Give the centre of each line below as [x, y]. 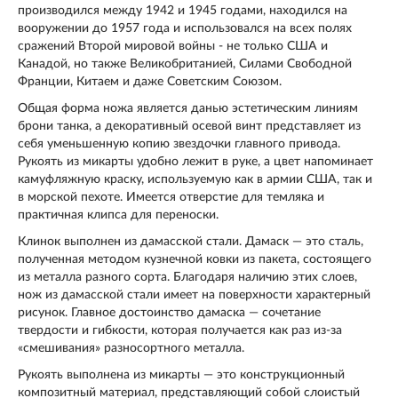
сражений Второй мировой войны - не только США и [173, 47]
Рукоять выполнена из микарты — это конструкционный [181, 375]
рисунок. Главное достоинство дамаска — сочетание [169, 313]
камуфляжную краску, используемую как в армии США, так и [195, 180]
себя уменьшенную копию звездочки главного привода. [179, 144]
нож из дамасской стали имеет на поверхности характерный [194, 295]
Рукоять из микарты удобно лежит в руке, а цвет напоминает [195, 162]
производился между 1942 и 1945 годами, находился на [183, 11]
